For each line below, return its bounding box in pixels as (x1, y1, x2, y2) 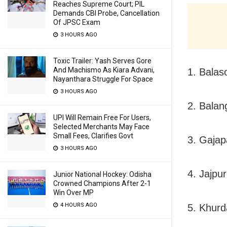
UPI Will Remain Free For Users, (53, 113, 151, 122)
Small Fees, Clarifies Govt (53, 132, 133, 140)
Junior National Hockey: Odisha (53, 170, 152, 178)
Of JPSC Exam (53, 18, 100, 26)
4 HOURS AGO (59, 202, 97, 208)
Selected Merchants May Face (53, 123, 149, 131)
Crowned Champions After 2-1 (53, 179, 151, 187)
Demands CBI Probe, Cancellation (53, 9, 160, 17)
